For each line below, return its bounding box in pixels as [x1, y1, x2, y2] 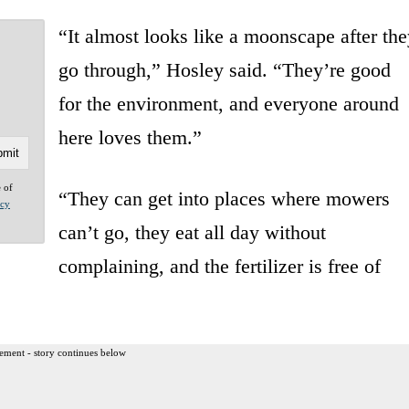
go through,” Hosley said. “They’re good [58, 58, 391, 81]
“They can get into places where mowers [58, 186, 390, 210]
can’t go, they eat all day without [58, 220, 326, 244]
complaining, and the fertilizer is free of [58, 254, 381, 278]
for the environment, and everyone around [58, 91, 399, 115]
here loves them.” [58, 125, 202, 149]
